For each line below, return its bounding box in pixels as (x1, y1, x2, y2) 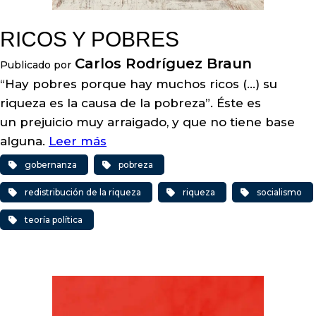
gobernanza (25, 159, 77, 170)
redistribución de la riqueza (25, 187, 141, 197)
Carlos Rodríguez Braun (75, 55, 252, 72)
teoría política (25, 214, 83, 225)
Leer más (49, 134, 107, 148)
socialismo (257, 187, 302, 197)
